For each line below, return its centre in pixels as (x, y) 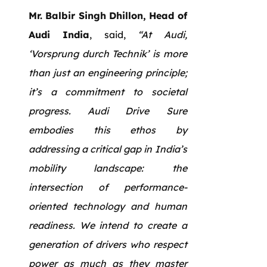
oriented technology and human (108, 206)
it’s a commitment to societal (108, 91)
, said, (108, 34)
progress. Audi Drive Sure (108, 111)
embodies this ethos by (108, 130)
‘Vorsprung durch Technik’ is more (108, 53)
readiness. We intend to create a (108, 225)
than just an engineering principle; (108, 72)
